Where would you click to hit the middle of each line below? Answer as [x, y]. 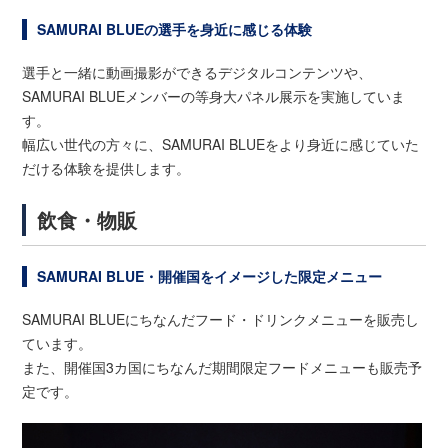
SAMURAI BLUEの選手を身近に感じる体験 [175, 29]
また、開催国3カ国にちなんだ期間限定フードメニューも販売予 [222, 367]
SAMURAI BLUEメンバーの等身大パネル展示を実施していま [214, 96]
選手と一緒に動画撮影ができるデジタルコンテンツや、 [197, 72]
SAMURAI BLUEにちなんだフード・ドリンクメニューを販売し [221, 319]
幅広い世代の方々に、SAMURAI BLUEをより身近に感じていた [221, 144]
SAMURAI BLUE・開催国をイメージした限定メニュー [210, 276]
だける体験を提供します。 [106, 168]
